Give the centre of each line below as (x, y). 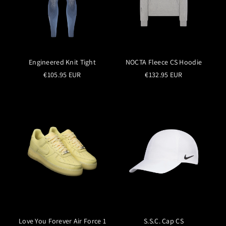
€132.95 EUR (164, 74)
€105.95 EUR (62, 74)
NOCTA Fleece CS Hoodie (164, 62)
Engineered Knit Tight (62, 62)
